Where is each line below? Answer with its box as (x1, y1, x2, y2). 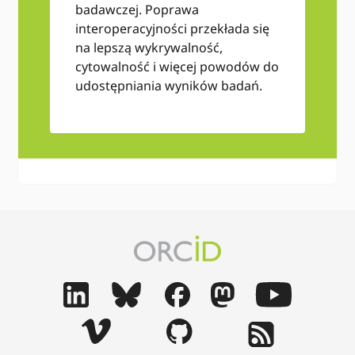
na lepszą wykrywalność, (75, 38, 223, 56)
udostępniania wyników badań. (75, 76, 266, 94)
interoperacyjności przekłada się (75, 19, 270, 37)
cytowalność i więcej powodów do (75, 57, 280, 75)
